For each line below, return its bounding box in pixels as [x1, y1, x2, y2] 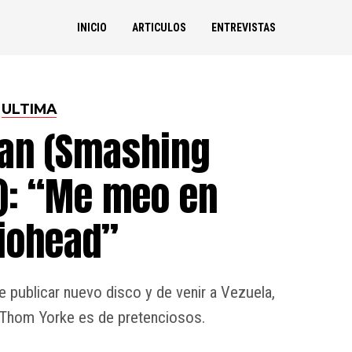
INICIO [76, 21, 107, 34]
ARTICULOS [131, 21, 186, 34]
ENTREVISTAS [211, 21, 276, 34]
